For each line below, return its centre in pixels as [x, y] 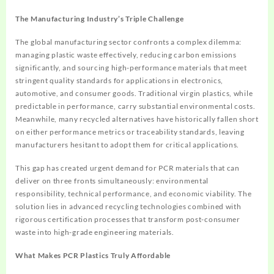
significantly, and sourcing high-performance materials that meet [131, 67]
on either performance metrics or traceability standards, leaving [130, 131]
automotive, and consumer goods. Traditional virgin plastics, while [134, 93]
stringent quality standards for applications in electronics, [120, 80]
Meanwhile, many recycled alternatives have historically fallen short [137, 119]
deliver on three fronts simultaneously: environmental [112, 180]
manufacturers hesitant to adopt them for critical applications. [128, 144]
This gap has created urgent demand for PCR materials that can [128, 168]
